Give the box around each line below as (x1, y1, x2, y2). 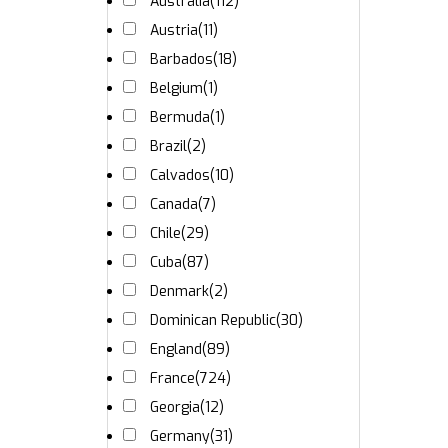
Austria (150, 21, 198, 40)
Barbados (150, 50, 213, 69)
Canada (150, 195, 198, 214)
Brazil (150, 137, 187, 156)
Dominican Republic (150, 311, 276, 330)
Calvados (150, 166, 210, 185)
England (150, 340, 202, 359)
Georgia (150, 398, 200, 417)
